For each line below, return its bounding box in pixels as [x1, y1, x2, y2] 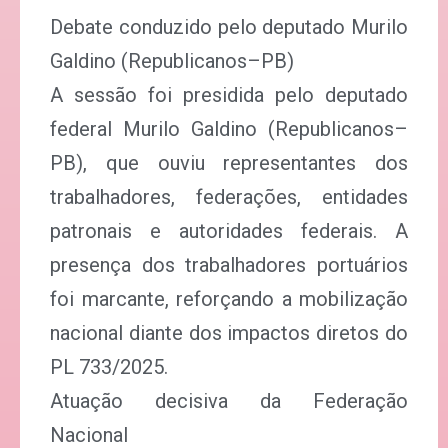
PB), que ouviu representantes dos [50, 151, 408, 175]
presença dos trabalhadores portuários [50, 253, 408, 277]
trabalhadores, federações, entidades [50, 185, 408, 209]
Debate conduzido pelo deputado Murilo [50, 15, 408, 39]
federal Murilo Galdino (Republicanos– [50, 117, 408, 141]
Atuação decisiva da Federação [50, 389, 408, 413]
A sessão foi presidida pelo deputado [50, 83, 408, 107]
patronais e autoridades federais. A [50, 219, 408, 243]
